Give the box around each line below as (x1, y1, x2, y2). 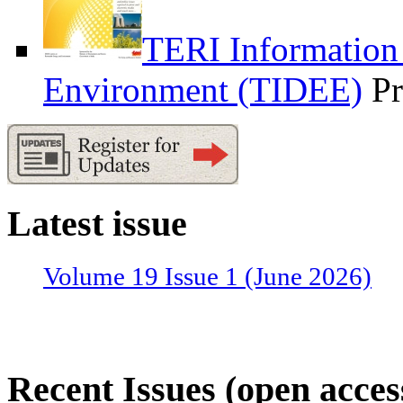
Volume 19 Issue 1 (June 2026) (43, 261, 372, 291)
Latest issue (7, 203, 187, 244)
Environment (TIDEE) (43, 70, 363, 109)
